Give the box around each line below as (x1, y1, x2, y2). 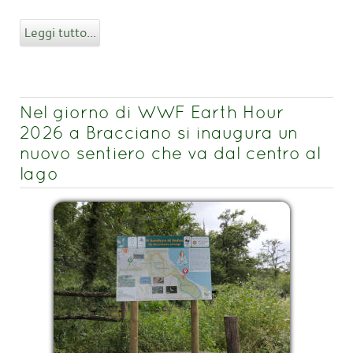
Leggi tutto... (24, 24, 96, 42)
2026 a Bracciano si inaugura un (20, 122, 298, 143)
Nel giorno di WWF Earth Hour (20, 102, 284, 123)
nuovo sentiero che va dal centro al (20, 143, 321, 164)
